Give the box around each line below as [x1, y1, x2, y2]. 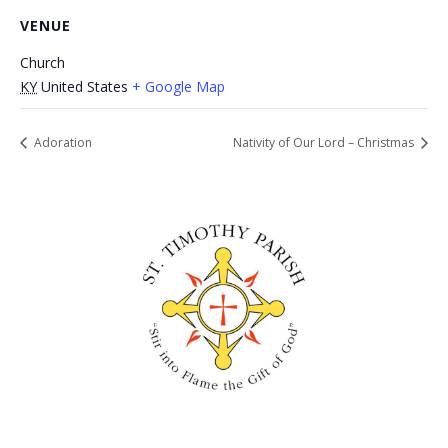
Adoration [31, 133, 92, 151]
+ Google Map [132, 77, 225, 97]
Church [20, 53, 65, 73]
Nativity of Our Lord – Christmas [233, 133, 417, 151]
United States [41, 77, 128, 97]
